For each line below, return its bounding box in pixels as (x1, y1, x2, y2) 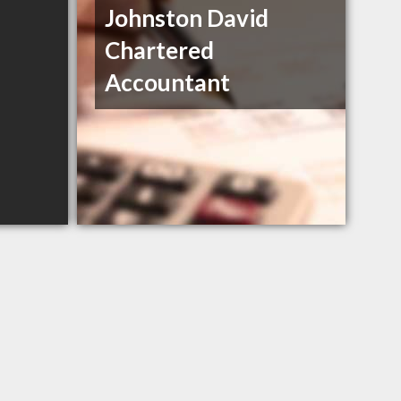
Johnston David (105, 4, 269, 33)
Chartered (105, 36, 215, 65)
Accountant (105, 68, 231, 98)
